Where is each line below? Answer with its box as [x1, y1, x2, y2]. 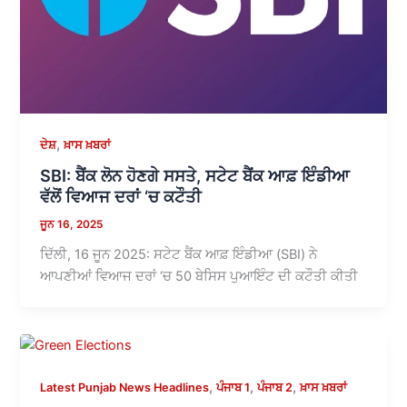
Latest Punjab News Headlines [40, 381, 210, 395]
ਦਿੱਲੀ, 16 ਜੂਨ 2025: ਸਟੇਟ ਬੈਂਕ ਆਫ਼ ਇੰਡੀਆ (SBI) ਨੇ [40, 246, 318, 263]
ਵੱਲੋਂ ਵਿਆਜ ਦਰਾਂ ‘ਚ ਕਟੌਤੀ [40, 186, 202, 207]
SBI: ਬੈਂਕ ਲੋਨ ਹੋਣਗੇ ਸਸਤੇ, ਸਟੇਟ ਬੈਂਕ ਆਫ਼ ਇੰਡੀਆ [40, 165, 351, 186]
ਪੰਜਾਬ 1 [216, 381, 251, 395]
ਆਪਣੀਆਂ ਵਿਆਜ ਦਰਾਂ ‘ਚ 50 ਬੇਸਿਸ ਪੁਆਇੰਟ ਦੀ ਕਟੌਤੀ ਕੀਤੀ [40, 268, 359, 285]
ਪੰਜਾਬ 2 [257, 381, 293, 395]
